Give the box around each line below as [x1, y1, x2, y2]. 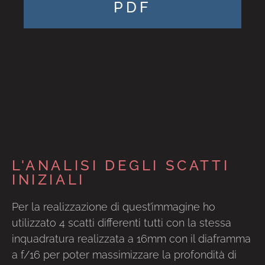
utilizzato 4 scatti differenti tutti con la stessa [12, 216, 231, 229]
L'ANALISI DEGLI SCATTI [12, 157, 230, 174]
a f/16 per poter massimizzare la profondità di [12, 248, 237, 261]
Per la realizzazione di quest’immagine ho [12, 201, 215, 213]
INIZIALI [12, 171, 85, 188]
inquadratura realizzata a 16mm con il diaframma [12, 232, 251, 245]
